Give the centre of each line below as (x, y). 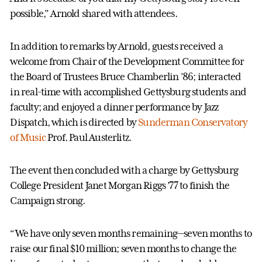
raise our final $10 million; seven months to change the (123, 248)
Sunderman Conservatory (193, 122)
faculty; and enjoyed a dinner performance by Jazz (114, 107)
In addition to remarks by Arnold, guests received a (116, 46)
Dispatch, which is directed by (74, 122)
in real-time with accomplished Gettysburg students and (128, 92)
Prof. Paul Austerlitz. (88, 137)
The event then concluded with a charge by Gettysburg (124, 170)
